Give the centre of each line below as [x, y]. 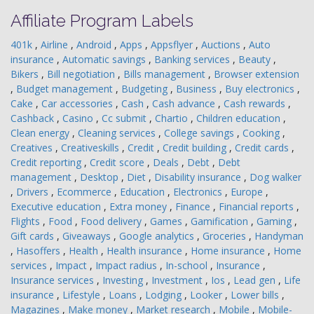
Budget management [66, 89]
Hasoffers [40, 251]
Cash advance [185, 103]
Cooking [262, 133]
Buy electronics [261, 89]
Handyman [279, 236]
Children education [240, 118]
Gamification [221, 221]
